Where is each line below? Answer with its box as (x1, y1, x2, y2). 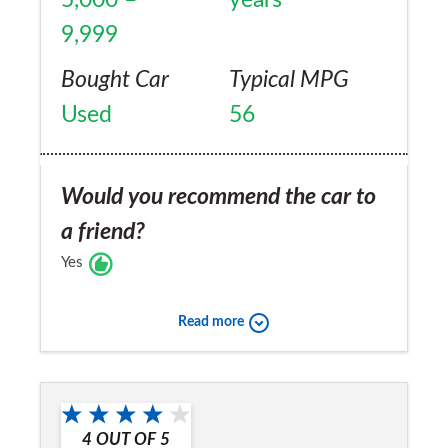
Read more (177, 315, 244, 330)
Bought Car (61, 67, 169, 92)
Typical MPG (229, 67, 349, 92)
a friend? (61, 219, 145, 244)
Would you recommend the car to (61, 184, 376, 209)
